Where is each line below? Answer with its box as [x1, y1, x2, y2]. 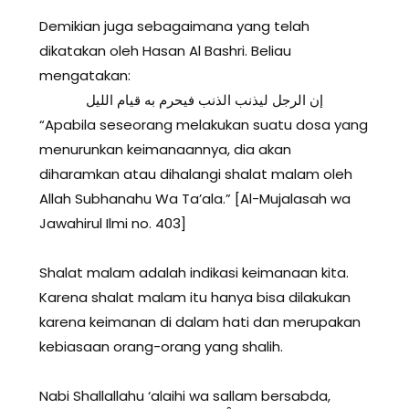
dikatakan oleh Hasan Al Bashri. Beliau [39, 41, 291, 61]
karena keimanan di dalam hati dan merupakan [39, 312, 361, 332]
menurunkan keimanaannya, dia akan [39, 140, 291, 160]
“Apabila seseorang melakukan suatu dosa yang [39, 115, 368, 135]
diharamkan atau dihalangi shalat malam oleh [39, 164, 352, 184]
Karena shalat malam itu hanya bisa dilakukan [39, 288, 351, 308]
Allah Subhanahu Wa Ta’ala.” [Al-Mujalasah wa [39, 189, 351, 209]
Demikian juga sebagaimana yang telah [39, 16, 309, 37]
